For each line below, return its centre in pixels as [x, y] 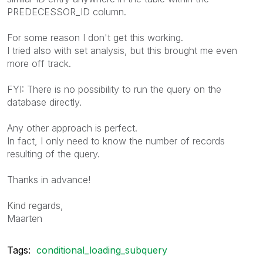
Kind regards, [35, 205]
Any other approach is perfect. [72, 128]
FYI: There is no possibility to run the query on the [114, 89]
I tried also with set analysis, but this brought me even [122, 50]
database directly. [44, 102]
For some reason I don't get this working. [95, 37]
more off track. [39, 63]
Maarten [25, 218]
